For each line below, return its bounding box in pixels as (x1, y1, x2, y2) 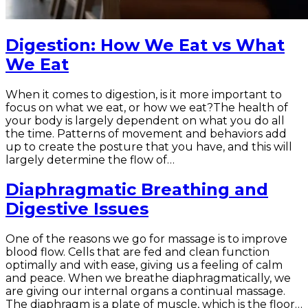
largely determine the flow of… (5, 153, 175, 167)
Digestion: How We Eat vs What (5, 35, 285, 56)
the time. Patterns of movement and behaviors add (5, 127, 287, 141)
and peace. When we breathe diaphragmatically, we (5, 272, 291, 285)
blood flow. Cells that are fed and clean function (5, 245, 269, 259)
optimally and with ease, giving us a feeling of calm (5, 258, 283, 272)
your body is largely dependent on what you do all (5, 114, 285, 128)
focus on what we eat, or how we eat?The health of (5, 101, 288, 115)
